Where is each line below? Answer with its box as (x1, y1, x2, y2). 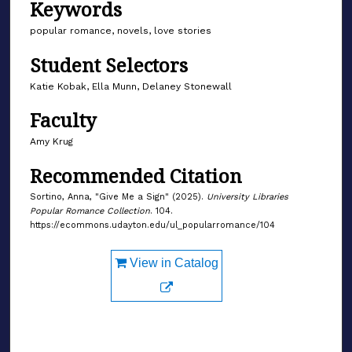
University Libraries (207, 191, 288, 202)
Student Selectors (30, 51, 188, 78)
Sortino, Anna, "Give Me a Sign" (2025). (30, 191, 207, 202)
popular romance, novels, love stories (30, 25, 211, 37)
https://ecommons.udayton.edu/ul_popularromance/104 (30, 219, 275, 230)
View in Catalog (126, 255, 219, 269)
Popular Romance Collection (30, 205, 150, 216)
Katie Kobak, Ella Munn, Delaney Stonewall (30, 80, 232, 92)
